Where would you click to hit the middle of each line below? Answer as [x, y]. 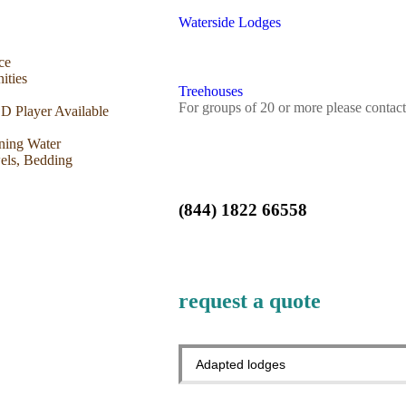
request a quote [250, 301]
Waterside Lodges [230, 22]
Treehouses [211, 91]
